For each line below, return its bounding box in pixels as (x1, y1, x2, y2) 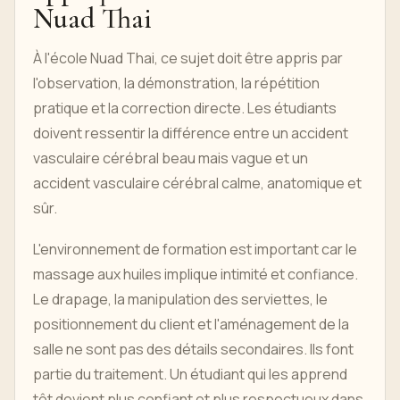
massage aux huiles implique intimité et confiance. (33, 264, 358, 285)
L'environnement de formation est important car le (33, 239, 357, 260)
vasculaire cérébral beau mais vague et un (33, 148, 308, 169)
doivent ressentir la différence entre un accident (33, 123, 348, 144)
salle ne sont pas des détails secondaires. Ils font (33, 339, 354, 360)
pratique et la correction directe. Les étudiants (33, 98, 337, 119)
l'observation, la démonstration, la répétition (33, 73, 320, 94)
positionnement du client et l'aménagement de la (33, 314, 349, 335)
